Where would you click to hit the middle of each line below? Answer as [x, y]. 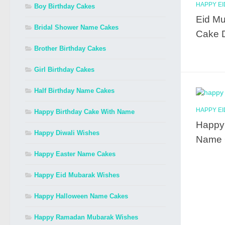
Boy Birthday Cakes [65, 6]
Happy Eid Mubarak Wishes [77, 175]
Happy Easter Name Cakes [75, 154]
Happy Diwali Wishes [67, 133]
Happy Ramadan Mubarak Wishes [86, 217]
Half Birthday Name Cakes [74, 91]
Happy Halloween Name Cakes [81, 196]
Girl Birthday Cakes [64, 70]
